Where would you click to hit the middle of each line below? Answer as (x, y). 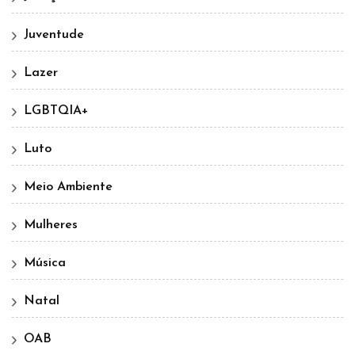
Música (45, 263)
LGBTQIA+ (56, 111)
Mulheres (51, 225)
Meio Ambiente (68, 187)
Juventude (54, 35)
